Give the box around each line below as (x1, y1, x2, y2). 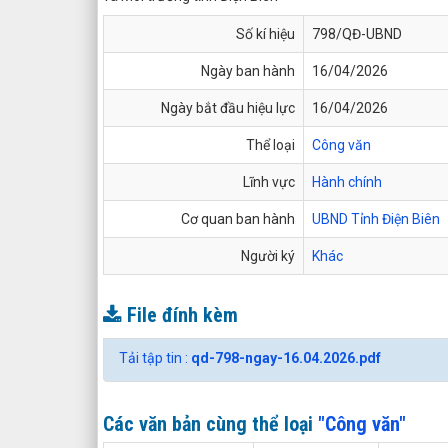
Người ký (241, 247, 295, 264)
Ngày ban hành (201, 62, 295, 79)
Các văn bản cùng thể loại (103, 411, 318, 436)
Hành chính (312, 173, 382, 190)
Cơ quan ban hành (181, 210, 295, 227)
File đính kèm (127, 302, 238, 327)
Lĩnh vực (243, 173, 295, 190)
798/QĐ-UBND (312, 25, 402, 42)
